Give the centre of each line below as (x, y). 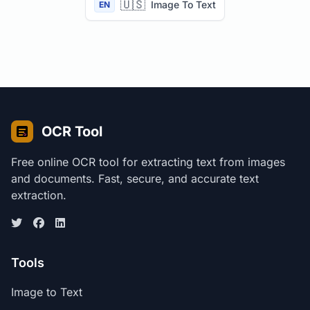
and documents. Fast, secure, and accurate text (135, 178)
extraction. (39, 195)
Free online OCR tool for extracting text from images (148, 162)
